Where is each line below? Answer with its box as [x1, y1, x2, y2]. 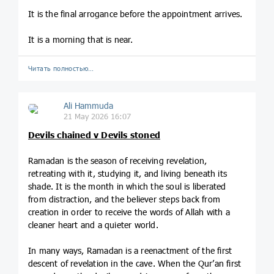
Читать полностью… [28, 64, 94, 72]
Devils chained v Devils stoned [28, 129, 160, 140]
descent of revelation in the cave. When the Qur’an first [28, 257, 242, 268]
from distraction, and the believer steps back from [28, 193, 221, 204]
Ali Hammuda [63, 100, 113, 111]
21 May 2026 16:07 [63, 111, 131, 122]
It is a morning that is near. [28, 34, 133, 45]
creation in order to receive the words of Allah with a [28, 206, 230, 217]
